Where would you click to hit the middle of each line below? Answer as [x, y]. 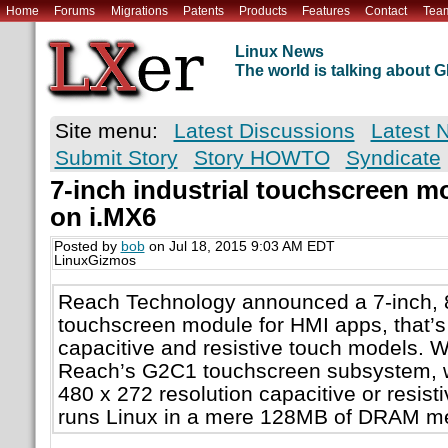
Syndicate [393, 158]
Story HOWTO [261, 158]
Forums [75, 10]
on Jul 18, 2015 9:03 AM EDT [239, 247]
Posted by [87, 247]
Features [326, 10]
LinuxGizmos [94, 261]
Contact [386, 10]
